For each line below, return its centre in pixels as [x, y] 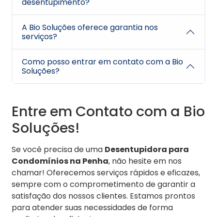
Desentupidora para [147, 150]
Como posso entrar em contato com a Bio [102, 62]
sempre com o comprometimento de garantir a [103, 185]
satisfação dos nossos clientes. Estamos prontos [103, 196]
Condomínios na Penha [60, 161]
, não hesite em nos [145, 161]
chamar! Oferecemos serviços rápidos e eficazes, [106, 173]
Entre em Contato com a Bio [108, 112]
